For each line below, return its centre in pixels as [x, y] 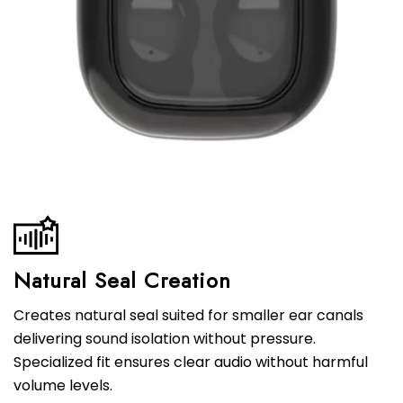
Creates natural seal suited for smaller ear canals [188, 316]
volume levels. [63, 386]
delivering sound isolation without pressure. [165, 339]
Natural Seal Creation [122, 281]
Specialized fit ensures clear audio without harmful [191, 363]
